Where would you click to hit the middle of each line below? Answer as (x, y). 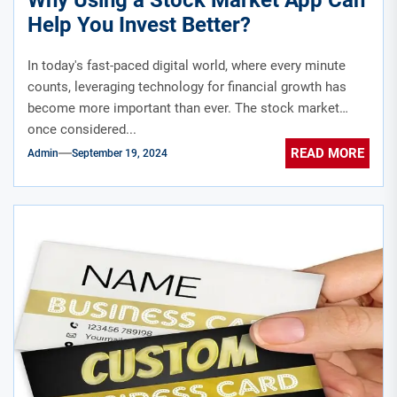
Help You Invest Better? (139, 24)
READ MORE (327, 154)
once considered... (82, 129)
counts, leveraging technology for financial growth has (187, 86)
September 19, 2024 (120, 154)
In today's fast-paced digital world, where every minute (187, 65)
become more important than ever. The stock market (183, 108)
